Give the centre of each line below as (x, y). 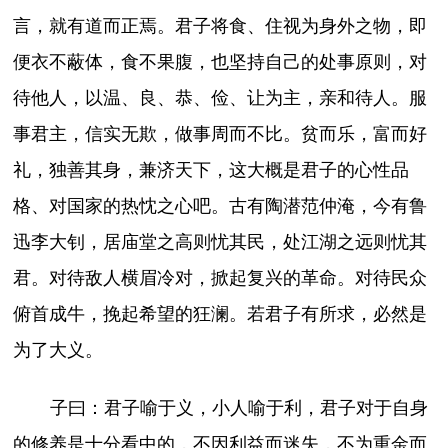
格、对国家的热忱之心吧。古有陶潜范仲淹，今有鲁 (220, 205)
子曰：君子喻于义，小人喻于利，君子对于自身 (238, 407)
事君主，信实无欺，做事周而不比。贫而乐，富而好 (220, 133)
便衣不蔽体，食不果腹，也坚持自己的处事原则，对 (220, 61)
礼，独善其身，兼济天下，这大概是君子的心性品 (211, 169)
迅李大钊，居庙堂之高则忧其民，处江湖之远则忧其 (220, 241)
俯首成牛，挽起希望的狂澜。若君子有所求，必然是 (220, 313)
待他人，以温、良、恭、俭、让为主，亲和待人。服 (220, 97)
